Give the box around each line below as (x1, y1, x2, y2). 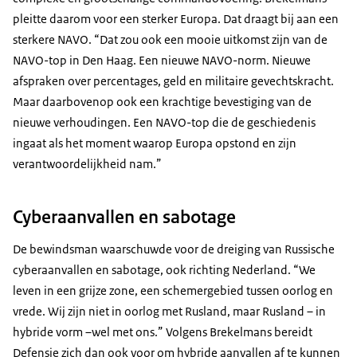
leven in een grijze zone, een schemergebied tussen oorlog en (13, 282, 333, 298)
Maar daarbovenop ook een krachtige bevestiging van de (13, 93, 312, 109)
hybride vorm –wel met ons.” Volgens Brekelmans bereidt (13, 324, 312, 339)
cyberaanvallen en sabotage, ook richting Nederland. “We (13, 261, 316, 277)
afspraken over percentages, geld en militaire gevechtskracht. (13, 73, 334, 88)
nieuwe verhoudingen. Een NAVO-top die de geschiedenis (13, 114, 316, 130)
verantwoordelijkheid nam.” (13, 155, 162, 171)
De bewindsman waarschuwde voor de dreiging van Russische (13, 241, 335, 257)
